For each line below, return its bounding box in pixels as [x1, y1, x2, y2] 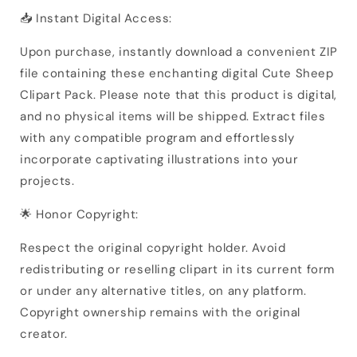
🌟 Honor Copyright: [20, 206, 139, 222]
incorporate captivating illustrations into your [20, 151, 299, 167]
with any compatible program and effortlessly [20, 129, 295, 146]
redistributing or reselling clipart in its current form [20, 261, 335, 277]
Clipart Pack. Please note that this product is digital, [20, 86, 338, 103]
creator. [20, 325, 68, 342]
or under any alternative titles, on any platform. [20, 282, 307, 299]
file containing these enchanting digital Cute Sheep [20, 65, 334, 81]
